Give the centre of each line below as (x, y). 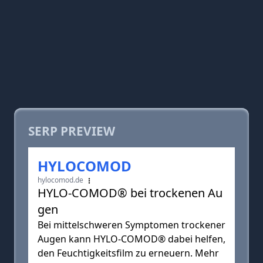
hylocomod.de (61, 180)
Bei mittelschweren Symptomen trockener (131, 225)
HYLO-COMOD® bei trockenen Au (130, 193)
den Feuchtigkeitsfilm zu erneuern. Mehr (128, 253)
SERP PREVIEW (72, 131)
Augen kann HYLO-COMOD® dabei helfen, (131, 239)
